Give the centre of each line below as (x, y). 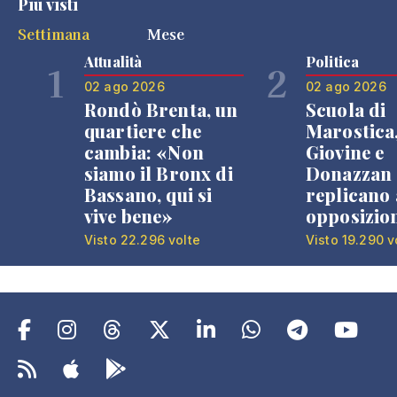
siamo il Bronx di (159, 173)
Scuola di (346, 109)
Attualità (113, 62)
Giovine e (345, 152)
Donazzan (349, 173)
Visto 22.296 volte (142, 240)
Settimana (54, 34)
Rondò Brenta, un (161, 109)
